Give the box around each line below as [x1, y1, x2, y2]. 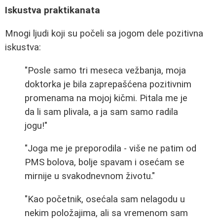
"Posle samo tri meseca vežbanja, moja [25, 65, 186, 76]
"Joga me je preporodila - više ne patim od [25, 143, 196, 154]
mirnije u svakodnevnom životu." [25, 171, 155, 182]
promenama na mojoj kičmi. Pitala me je [25, 92, 187, 104]
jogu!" [25, 120, 47, 131]
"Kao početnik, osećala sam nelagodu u [25, 194, 185, 205]
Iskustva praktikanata [5, 5, 100, 16]
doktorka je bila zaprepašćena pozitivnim [25, 78, 191, 90]
